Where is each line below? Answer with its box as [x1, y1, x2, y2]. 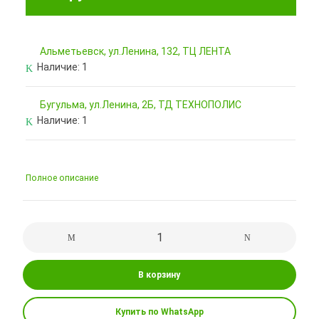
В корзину [138, 269, 181, 280]
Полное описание [26, 172, 99, 183]
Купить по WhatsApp [115, 306, 204, 317]
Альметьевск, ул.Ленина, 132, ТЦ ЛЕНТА [40, 45, 231, 57]
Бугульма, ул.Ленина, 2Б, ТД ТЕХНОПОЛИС [40, 98, 242, 110]
